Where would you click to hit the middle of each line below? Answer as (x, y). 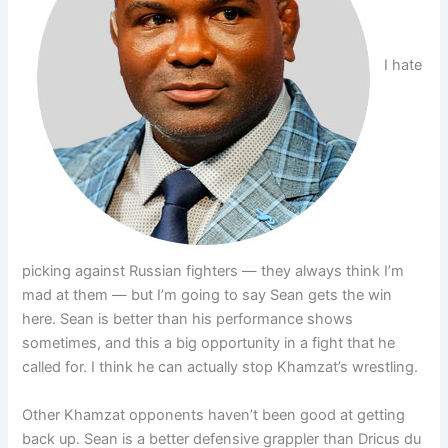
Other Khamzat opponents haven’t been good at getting (214, 414)
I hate (403, 65)
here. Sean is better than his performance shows (188, 319)
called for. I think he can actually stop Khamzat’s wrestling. (220, 367)
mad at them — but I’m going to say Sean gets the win (207, 295)
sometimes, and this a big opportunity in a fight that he (209, 343)
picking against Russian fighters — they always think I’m (213, 271)
